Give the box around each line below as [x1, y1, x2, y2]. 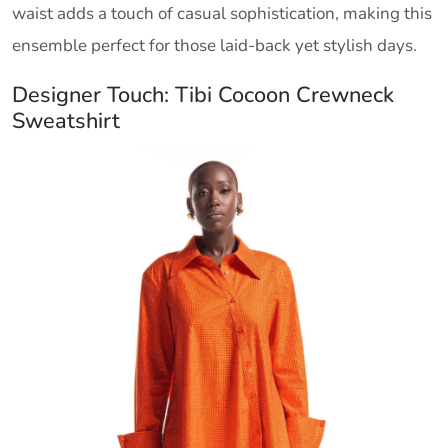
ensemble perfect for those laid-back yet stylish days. [12, 34, 417, 58]
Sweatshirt [12, 106, 120, 137]
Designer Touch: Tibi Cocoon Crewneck [12, 80, 394, 111]
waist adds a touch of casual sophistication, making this [12, 2, 432, 26]
